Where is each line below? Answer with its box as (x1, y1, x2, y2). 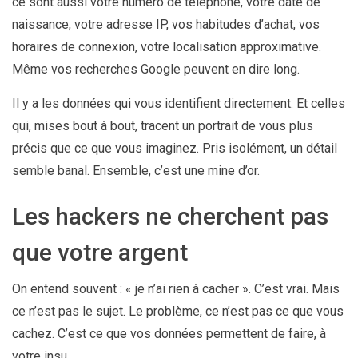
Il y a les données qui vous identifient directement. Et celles (12, 95, 345, 111)
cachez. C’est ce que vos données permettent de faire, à (12, 325, 326, 341)
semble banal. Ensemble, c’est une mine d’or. (12, 162, 260, 178)
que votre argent (12, 237, 188, 266)
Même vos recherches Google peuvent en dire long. (12, 61, 300, 77)
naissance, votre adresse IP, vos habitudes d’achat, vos (12, 16, 320, 32)
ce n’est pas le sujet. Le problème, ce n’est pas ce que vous (12, 303, 344, 319)
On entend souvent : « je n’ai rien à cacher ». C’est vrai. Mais (12, 280, 340, 296)
